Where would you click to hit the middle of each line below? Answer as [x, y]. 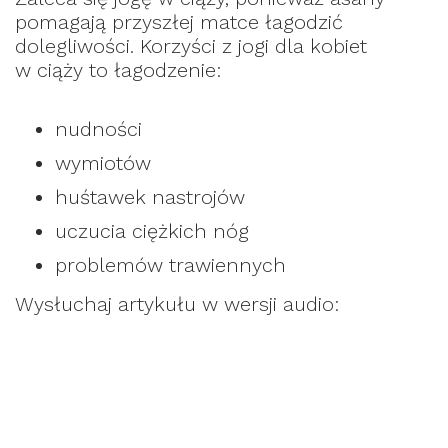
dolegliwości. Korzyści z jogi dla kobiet [191, 46]
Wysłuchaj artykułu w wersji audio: [180, 304]
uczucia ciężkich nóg [152, 231]
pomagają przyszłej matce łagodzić [179, 22]
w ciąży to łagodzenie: [118, 70]
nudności [98, 129]
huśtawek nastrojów [150, 197]
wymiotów [103, 163]
